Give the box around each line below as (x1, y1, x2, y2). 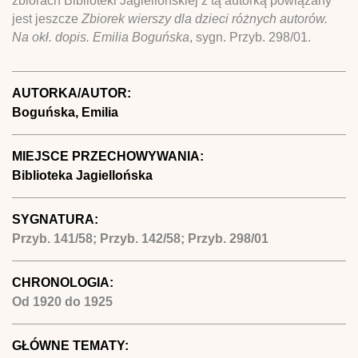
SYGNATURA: (12, 212, 101, 226)
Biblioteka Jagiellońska (12, 168, 153, 182)
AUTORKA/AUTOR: (12, 86, 134, 100)
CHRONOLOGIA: (12, 275, 117, 289)
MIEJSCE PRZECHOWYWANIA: (12, 149, 207, 163)
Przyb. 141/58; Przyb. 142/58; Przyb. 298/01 (12, 231, 268, 245)
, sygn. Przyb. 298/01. (189, 30, 311, 44)
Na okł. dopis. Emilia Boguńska (12, 30, 189, 44)
